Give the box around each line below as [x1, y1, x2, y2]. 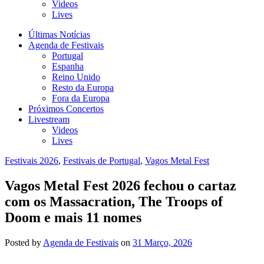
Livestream [28, 114, 70, 124]
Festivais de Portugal [63, 156, 140, 166]
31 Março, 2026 [133, 237, 192, 247]
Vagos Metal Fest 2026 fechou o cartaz [5, 177, 236, 193]
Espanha [52, 61, 84, 71]
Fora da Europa [52, 93, 110, 103]
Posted [5, 237, 29, 247]
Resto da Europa [52, 82, 114, 93]
